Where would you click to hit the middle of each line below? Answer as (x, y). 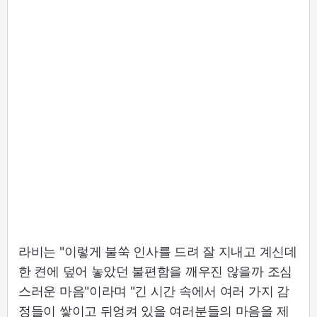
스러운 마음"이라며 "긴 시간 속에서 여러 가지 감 (154, 291)
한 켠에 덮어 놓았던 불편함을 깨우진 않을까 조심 (155, 271)
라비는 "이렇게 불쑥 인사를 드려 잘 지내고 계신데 (158, 251)
